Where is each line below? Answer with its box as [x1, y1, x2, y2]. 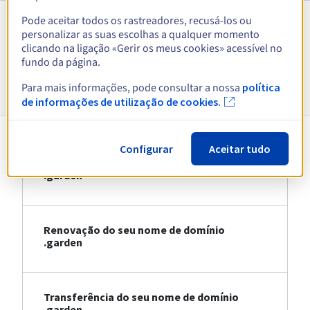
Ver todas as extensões [93, 28, 206, 42]
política [242, 80, 281, 94]
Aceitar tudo [208, 142, 271, 156]
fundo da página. [21, 54, 101, 70]
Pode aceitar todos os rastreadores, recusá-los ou [21, 12, 253, 28]
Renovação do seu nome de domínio [44, 223, 225, 237]
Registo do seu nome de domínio [44, 156, 208, 170]
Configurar [119, 142, 173, 156]
